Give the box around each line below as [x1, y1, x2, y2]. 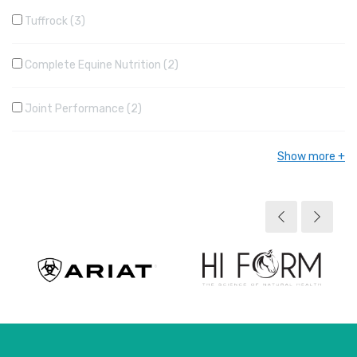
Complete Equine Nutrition [25, 58, 161, 72]
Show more [277, 150, 335, 163]
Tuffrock [25, 14, 68, 28]
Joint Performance [25, 102, 124, 116]
